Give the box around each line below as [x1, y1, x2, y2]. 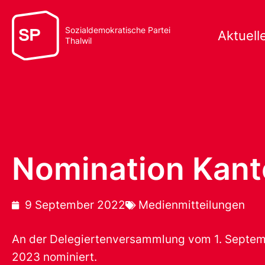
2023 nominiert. [12, 250, 97, 264]
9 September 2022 [25, 198, 125, 212]
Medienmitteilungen [138, 198, 245, 212]
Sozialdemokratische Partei [65, 25, 170, 35]
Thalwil [65, 36, 92, 46]
